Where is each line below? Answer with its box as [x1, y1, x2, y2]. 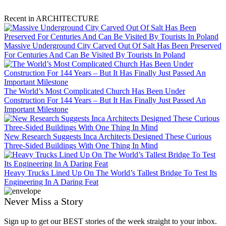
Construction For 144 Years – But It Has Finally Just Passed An [4, 96, 206, 105]
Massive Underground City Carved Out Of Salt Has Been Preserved [4, 41, 221, 50]
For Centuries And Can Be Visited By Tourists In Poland [4, 50, 185, 60]
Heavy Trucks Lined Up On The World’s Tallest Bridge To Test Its [4, 168, 217, 178]
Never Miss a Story [4, 196, 83, 207]
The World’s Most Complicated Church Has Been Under [4, 87, 185, 96]
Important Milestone [4, 105, 68, 114]
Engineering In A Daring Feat [4, 178, 98, 187]
